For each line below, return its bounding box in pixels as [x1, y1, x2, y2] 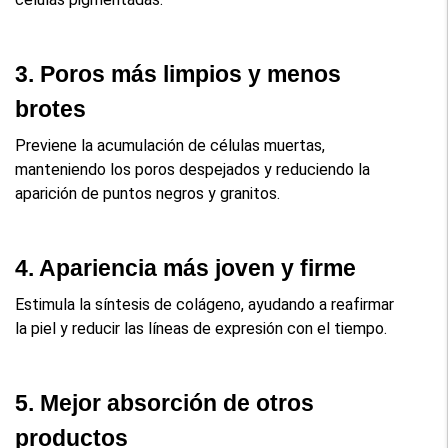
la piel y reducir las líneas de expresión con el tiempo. [15, 318, 388, 338]
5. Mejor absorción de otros [15, 389, 315, 416]
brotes [15, 95, 87, 122]
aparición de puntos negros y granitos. [15, 183, 281, 203]
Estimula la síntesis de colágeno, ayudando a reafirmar [15, 294, 395, 314]
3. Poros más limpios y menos [15, 60, 342, 87]
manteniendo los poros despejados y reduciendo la [15, 159, 371, 179]
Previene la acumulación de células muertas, [15, 135, 326, 155]
